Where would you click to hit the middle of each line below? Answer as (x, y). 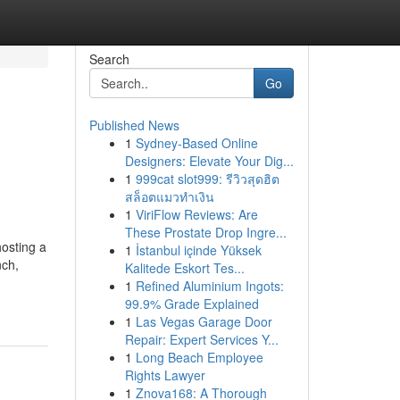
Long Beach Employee (199, 357)
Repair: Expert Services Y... (201, 339)
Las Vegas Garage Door (204, 321)
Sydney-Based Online (196, 143)
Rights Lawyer (165, 375)
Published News (134, 125)
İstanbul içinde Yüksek (198, 250)
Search (109, 59)
